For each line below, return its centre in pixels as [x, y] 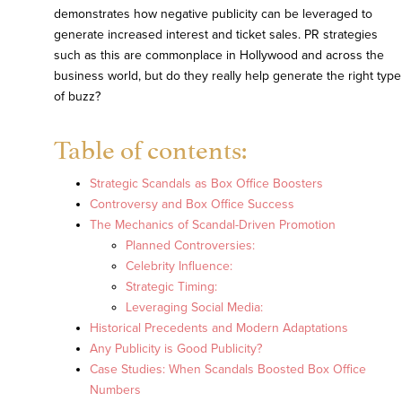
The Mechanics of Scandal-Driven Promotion [213, 225]
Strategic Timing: [171, 287]
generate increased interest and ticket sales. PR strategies [216, 35]
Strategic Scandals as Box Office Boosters [206, 184]
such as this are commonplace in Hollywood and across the [219, 56]
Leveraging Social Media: [194, 308]
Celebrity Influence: [179, 267]
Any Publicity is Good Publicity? [176, 349]
